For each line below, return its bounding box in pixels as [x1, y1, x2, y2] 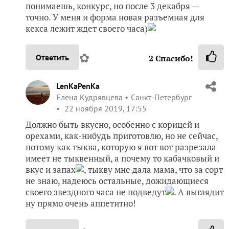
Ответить [36, 52, 69, 62]
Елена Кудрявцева [56, 91, 123, 102]
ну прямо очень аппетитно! [26, 197, 136, 209]
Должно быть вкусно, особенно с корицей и [26, 118, 199, 130]
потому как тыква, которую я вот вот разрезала [26, 141, 216, 153]
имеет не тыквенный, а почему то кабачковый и [26, 152, 219, 164]
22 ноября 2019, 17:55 [62, 103, 147, 113]
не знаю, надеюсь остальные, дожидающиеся [26, 174, 209, 187]
